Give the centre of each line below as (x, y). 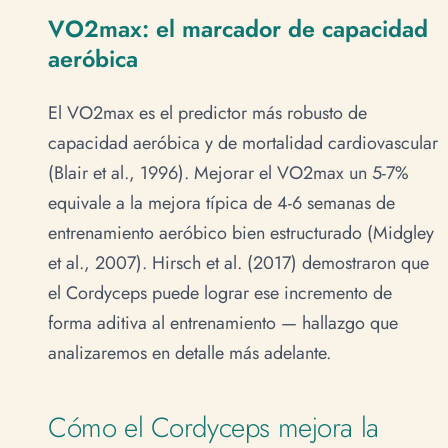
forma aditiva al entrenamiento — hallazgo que (223, 322)
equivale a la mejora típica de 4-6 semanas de (221, 202)
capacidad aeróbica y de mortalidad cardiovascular (243, 142)
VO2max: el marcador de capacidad (238, 29)
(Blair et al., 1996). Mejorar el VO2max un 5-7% (228, 172)
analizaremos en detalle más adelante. (189, 352)
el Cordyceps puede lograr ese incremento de (220, 292)
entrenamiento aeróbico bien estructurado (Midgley (241, 232)
